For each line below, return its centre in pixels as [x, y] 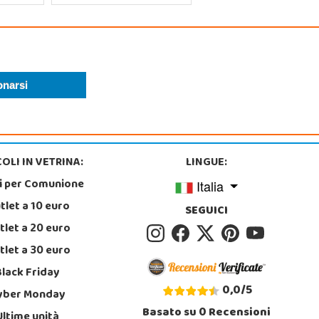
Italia [210, 185]
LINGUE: [207, 163]
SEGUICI [207, 211]
